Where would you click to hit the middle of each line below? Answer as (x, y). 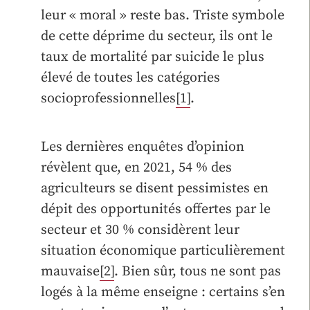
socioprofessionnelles (108, 98)
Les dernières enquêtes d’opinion (143, 147)
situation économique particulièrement (163, 250)
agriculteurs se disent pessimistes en (155, 188)
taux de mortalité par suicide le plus (153, 57)
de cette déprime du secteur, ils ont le (157, 36)
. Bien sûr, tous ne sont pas (198, 271)
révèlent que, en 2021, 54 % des (136, 167)
